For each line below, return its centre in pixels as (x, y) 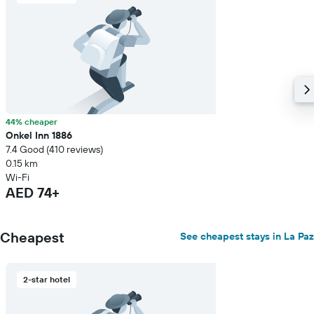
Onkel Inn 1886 (39, 135)
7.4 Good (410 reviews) (54, 149)
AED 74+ (33, 192)
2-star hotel (47, 279)
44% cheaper (32, 122)
